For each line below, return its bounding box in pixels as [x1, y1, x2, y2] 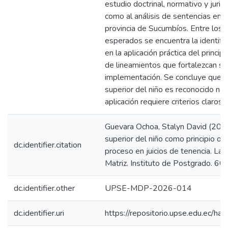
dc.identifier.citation [14, 139, 81, 151]
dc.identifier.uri [14, 208, 64, 219]
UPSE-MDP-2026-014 [105, 183, 192, 194]
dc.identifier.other [14, 183, 75, 194]
